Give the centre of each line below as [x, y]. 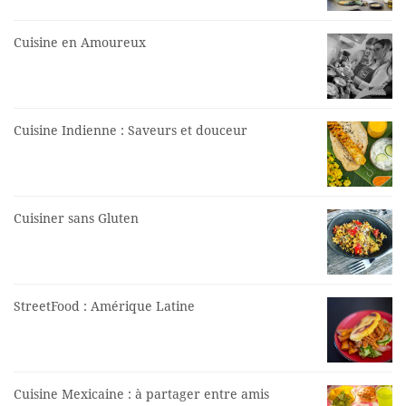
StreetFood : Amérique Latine [104, 306]
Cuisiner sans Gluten [76, 218]
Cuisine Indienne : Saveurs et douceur [130, 130]
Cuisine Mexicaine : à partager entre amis [141, 394]
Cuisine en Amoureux [80, 43]
